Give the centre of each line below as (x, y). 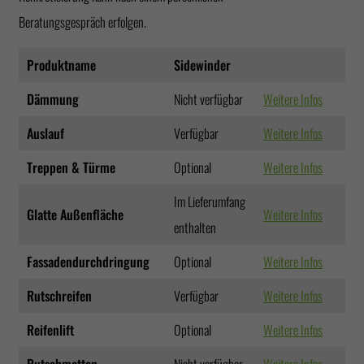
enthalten (195, 227)
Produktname (61, 65)
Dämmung (53, 99)
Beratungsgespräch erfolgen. (82, 22)
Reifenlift (50, 329)
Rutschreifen (59, 295)
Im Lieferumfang (210, 201)
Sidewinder (202, 65)
